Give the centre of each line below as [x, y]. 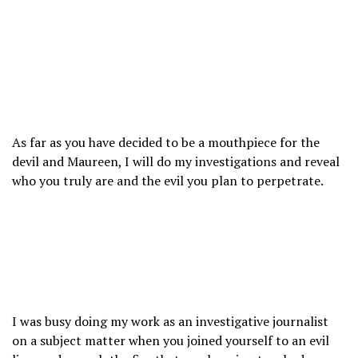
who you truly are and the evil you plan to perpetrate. [168, 181]
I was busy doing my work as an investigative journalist [170, 322]
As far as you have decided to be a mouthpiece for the [166, 143]
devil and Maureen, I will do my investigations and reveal [176, 162]
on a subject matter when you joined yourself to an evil [171, 341]
